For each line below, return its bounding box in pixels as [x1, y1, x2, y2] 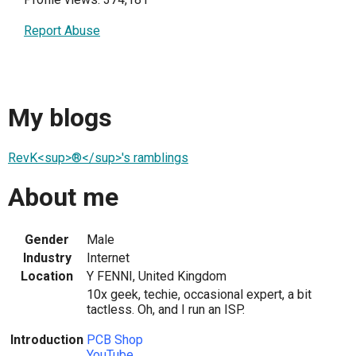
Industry [22, 250, 72, 265]
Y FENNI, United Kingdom [87, 268, 226, 284]
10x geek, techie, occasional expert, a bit [87, 286, 311, 302]
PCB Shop [87, 331, 143, 347]
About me [8, 182, 118, 213]
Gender [25, 231, 69, 247]
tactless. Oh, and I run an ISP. [87, 301, 245, 317]
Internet [87, 250, 130, 265]
